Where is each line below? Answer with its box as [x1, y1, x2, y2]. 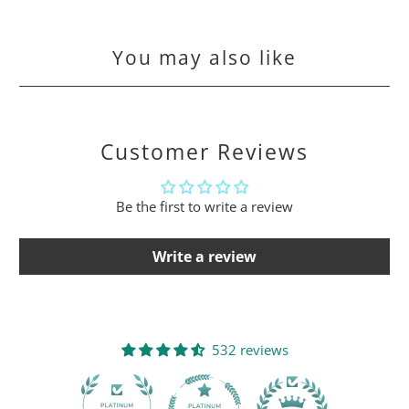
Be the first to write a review [116, 197, 293, 216]
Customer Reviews [100, 138, 309, 167]
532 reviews [211, 341, 288, 360]
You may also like [112, 44, 297, 70]
